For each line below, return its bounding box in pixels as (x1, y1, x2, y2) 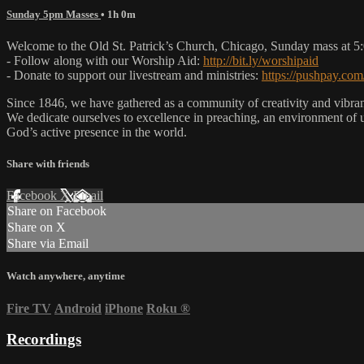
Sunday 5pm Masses (6, 7, 101, 20)
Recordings (6, 331, 81, 349)
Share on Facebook (7, 204, 106, 219)
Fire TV (6, 301, 51, 315)
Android (54, 301, 102, 315)
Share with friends (6, 158, 89, 171)
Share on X (7, 220, 66, 235)
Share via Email (7, 236, 89, 251)
